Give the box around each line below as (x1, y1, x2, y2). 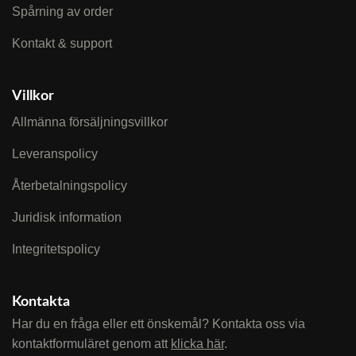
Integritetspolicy (12, 242, 100, 257)
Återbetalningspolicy (12, 179, 127, 193)
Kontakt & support (12, 37, 112, 51)
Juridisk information (12, 211, 122, 225)
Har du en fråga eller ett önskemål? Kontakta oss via (12, 317, 305, 331)
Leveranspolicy (12, 147, 98, 161)
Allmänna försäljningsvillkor (12, 115, 168, 130)
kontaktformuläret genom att (12, 337, 171, 351)
